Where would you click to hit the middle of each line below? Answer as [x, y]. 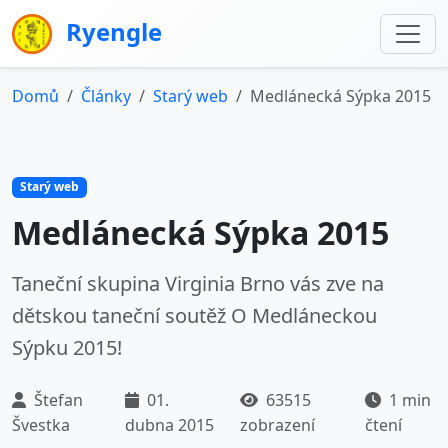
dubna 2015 [169, 424]
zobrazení [278, 424]
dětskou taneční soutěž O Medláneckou [194, 315]
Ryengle [111, 31]
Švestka [41, 424]
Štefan [56, 399]
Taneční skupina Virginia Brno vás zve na [198, 283]
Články [106, 96]
